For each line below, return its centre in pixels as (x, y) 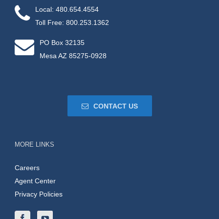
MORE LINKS (34, 145)
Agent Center (35, 181)
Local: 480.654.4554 (67, 10)
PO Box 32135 (62, 43)
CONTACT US (115, 106)
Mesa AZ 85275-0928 (73, 56)
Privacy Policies (39, 194)
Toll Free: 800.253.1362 (72, 23)
